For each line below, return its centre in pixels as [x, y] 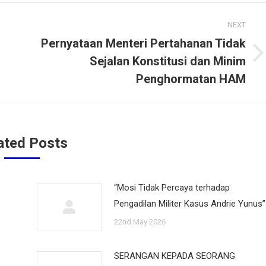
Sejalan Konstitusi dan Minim [168, 61]
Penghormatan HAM [191, 79]
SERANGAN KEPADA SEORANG [174, 256]
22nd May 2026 [140, 222]
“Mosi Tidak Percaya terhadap [172, 188]
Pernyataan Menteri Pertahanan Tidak [143, 43]
